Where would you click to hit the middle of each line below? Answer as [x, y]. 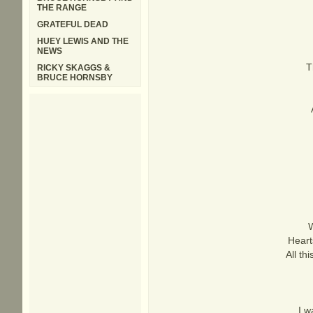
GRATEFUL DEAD [73, 24]
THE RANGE [62, 8]
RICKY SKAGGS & [74, 68]
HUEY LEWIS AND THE [83, 41]
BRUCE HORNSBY [75, 78]
